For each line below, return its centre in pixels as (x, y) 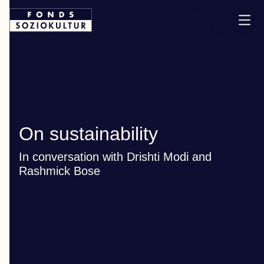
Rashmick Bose (60, 171)
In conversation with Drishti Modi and (115, 157)
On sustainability (88, 134)
